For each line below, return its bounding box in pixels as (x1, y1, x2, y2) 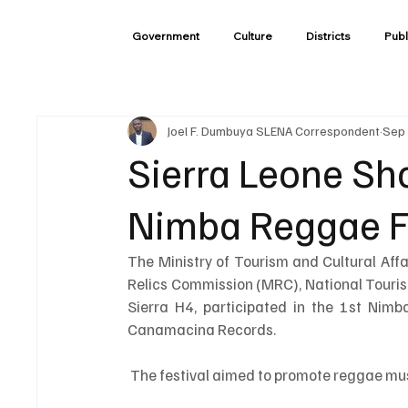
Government (131, 28, 199, 43)
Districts (305, 28, 351, 43)
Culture (232, 28, 272, 43)
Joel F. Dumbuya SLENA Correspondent (168, 123, 381, 139)
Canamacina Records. (127, 319, 277, 339)
